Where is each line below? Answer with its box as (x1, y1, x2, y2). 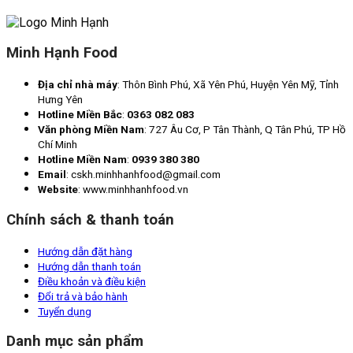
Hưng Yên (38, 93, 83, 106)
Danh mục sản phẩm (6, 333, 143, 351)
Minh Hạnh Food (6, 44, 117, 62)
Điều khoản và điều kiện (38, 274, 146, 288)
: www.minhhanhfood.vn (78, 183, 188, 196)
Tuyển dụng (38, 304, 91, 318)
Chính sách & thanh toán (6, 210, 174, 229)
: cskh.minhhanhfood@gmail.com (66, 168, 221, 181)
